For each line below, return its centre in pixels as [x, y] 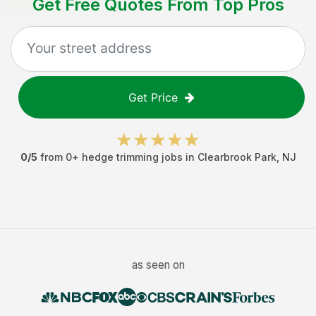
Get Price [153, 97]
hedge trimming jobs [132, 157]
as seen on [158, 265]
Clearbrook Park [237, 157]
